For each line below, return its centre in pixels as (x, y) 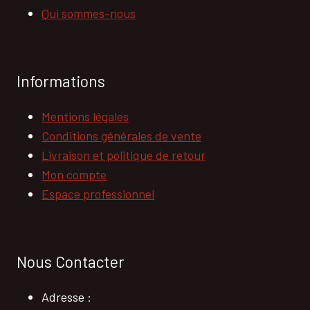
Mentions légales (85, 117)
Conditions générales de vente (121, 136)
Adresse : (66, 297)
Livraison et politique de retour (124, 155)
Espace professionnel (98, 194)
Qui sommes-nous (89, 13)
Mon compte (74, 175)
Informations (61, 81)
